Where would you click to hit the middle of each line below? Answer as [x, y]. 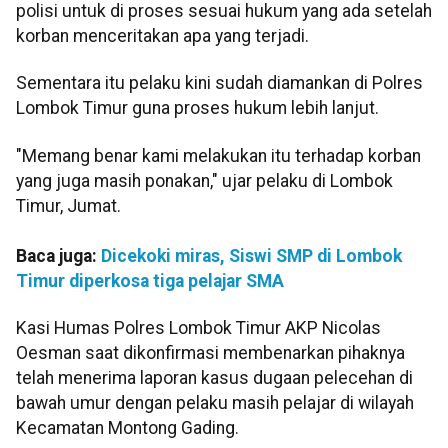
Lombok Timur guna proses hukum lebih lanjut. [197, 108]
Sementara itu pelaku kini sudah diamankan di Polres [219, 83]
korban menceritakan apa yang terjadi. [162, 36]
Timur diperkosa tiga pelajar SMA [150, 280]
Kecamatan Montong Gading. [127, 428]
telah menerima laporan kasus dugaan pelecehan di [214, 378]
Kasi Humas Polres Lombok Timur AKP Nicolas [198, 328]
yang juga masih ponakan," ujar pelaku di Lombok [204, 180]
